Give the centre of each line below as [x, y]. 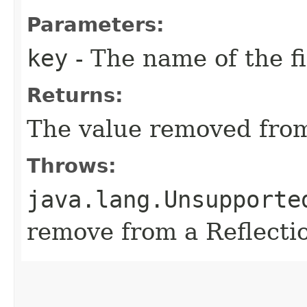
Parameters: [96, 25]
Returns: [75, 95]
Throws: [72, 166]
